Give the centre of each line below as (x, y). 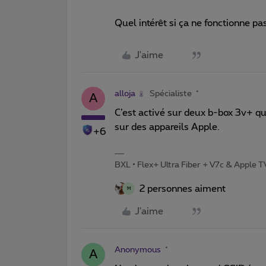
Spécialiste (171, 94)
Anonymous (138, 250)
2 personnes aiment (183, 189)
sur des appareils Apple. (167, 127)
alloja (125, 94)
